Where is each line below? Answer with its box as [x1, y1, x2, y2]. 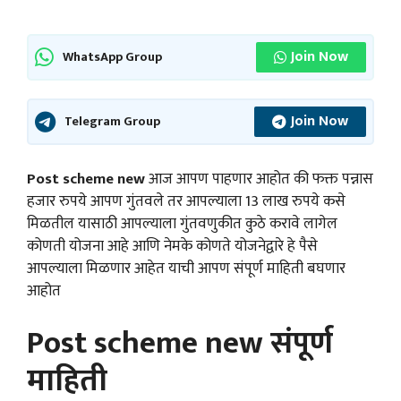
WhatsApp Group [63, 46, 162, 68]
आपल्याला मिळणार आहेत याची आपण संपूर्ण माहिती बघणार [27, 255, 346, 281]
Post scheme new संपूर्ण [27, 317, 333, 371]
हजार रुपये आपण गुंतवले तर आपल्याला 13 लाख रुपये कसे [27, 188, 346, 214]
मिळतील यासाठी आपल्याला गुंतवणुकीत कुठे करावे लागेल [27, 210, 337, 236]
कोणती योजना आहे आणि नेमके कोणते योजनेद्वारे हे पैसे [27, 233, 318, 259]
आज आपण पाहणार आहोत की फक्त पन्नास [145, 166, 373, 192]
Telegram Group [64, 110, 160, 132]
